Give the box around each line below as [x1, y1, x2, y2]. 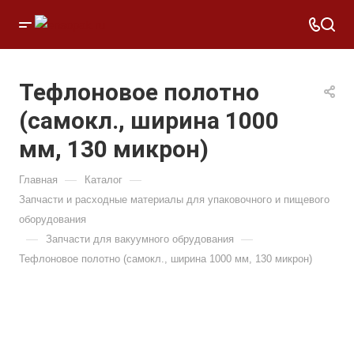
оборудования [19, 213, 86, 225]
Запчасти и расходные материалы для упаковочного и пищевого [19, 194, 330, 205]
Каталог [85, 174, 122, 186]
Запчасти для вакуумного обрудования [46, 233, 234, 245]
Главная [19, 174, 58, 186]
